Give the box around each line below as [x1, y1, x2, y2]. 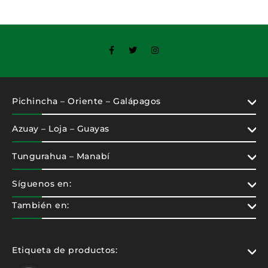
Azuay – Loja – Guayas [12, 123, 109, 134]
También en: [12, 200, 69, 211]
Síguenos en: [12, 178, 71, 189]
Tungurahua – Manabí [12, 151, 110, 162]
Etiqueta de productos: [12, 245, 117, 255]
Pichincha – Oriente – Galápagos [12, 96, 161, 106]
